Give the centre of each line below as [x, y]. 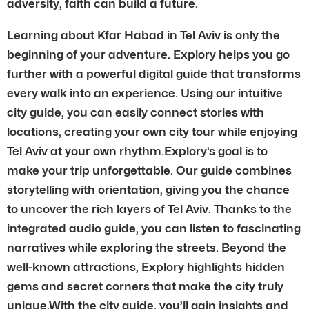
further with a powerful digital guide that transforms [154, 73]
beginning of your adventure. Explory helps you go [148, 54]
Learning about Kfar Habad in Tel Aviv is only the [143, 35]
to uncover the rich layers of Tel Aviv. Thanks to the [149, 209]
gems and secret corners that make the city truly [145, 286]
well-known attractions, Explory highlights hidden [146, 267]
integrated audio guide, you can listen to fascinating [154, 228]
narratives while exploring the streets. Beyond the [147, 247]
